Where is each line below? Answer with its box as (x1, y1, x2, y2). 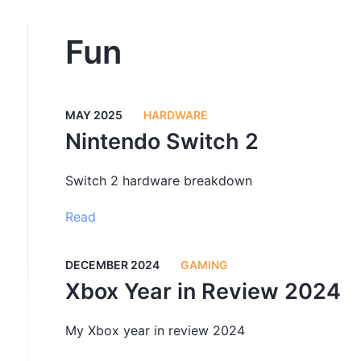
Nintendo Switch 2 (65, 127, 259, 155)
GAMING (180, 257, 229, 272)
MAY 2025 (65, 107, 123, 122)
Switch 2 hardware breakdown (65, 172, 253, 189)
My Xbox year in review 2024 (65, 322, 246, 338)
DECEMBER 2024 (65, 257, 160, 272)
